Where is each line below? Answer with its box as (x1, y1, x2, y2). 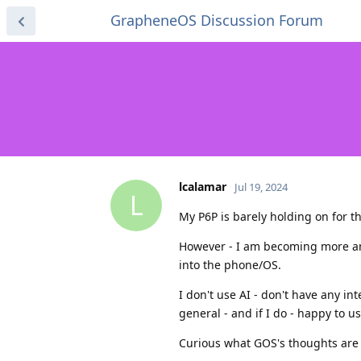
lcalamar (179, 178, 226, 194)
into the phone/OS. (179, 256, 281, 272)
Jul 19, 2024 (234, 179, 288, 194)
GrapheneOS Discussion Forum (110, 10, 323, 30)
